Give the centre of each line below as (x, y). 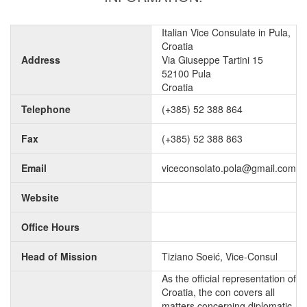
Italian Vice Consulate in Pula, (226, 32)
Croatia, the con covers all (218, 292)
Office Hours (50, 227)
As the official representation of (229, 278)
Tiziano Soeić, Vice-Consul (220, 256)
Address (41, 60)
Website (40, 197)
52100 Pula (186, 73)
